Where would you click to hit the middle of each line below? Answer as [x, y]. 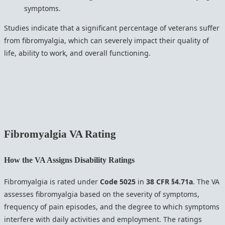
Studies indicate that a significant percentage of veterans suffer [112, 28]
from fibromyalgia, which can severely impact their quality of [106, 40]
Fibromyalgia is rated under [52, 182]
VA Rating [93, 134]
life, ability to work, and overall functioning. [77, 53]
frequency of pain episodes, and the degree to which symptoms [112, 207]
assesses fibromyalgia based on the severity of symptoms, [102, 194]
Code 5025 [118, 182]
